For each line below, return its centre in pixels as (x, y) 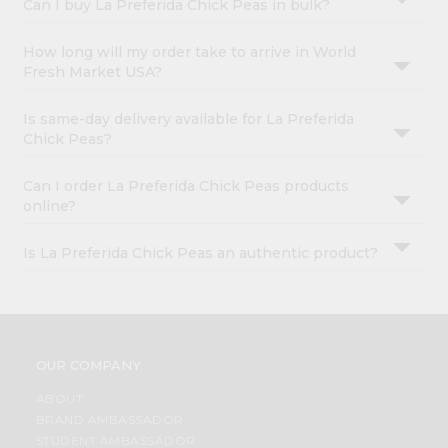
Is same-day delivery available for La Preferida (189, 119)
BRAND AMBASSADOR (109, 420)
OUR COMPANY (88, 365)
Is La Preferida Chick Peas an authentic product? (201, 253)
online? (50, 206)
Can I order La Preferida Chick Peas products (186, 186)
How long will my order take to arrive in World (190, 52)
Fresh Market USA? (93, 72)
